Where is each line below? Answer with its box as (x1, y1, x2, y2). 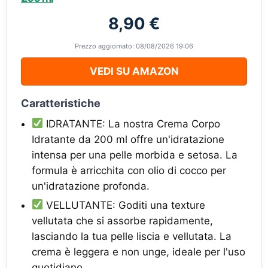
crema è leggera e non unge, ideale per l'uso (32, 245, 245, 258)
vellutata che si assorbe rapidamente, (32, 214, 213, 227)
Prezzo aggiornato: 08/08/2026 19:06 (75, 41, 193, 50)
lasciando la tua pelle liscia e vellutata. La (32, 230, 232, 242)
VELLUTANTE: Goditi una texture (43, 199, 206, 211)
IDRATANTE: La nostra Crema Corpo (43, 117, 221, 130)
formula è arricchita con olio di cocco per (32, 164, 226, 176)
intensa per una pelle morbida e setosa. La (32, 148, 237, 161)
